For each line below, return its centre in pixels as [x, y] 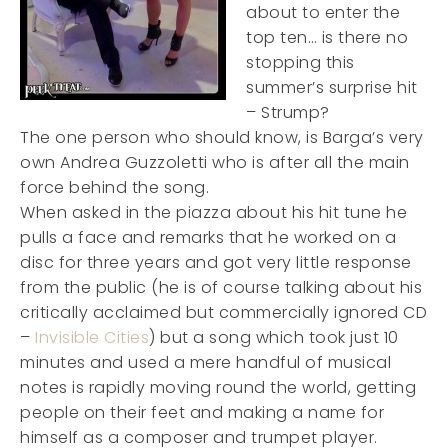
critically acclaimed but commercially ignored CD [223, 312]
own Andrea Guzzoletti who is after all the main [215, 162]
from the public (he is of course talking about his [221, 287]
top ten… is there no [327, 37]
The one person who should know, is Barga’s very [222, 137]
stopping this [300, 62]
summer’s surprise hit [332, 87]
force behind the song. [114, 187]
